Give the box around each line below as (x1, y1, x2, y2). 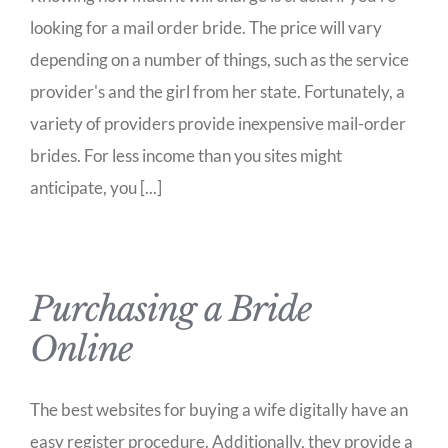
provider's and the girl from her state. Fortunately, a (30, 81, 405, 102)
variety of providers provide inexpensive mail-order (30, 113, 406, 134)
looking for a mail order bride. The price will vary (30, 17, 382, 38)
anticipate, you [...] (30, 177, 162, 198)
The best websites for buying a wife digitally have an (30, 399, 408, 420)
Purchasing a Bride (30, 288, 312, 330)
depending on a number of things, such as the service (30, 49, 409, 70)
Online (30, 328, 133, 370)
